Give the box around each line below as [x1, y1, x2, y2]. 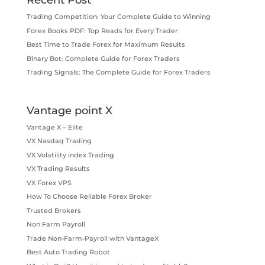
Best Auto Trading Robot [26, 248, 110, 257]
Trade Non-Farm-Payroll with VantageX [26, 234, 159, 243]
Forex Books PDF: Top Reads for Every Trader [26, 26, 178, 35]
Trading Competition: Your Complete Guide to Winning [26, 12, 211, 21]
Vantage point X [26, 104, 112, 117]
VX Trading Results [26, 164, 90, 173]
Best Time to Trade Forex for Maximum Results [26, 40, 185, 49]
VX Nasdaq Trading [26, 137, 92, 146]
